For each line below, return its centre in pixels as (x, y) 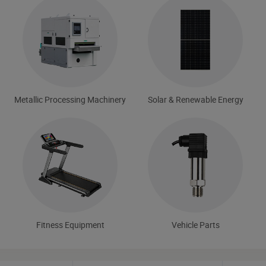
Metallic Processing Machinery (70, 99)
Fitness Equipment (70, 224)
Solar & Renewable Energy (195, 99)
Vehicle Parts (195, 224)
